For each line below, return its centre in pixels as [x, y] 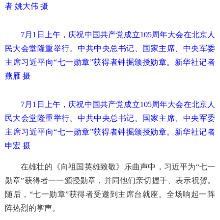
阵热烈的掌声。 [32, 208]
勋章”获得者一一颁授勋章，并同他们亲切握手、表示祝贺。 [110, 180]
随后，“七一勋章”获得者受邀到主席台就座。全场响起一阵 [110, 194]
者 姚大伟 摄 [27, 6]
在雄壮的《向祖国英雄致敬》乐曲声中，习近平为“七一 [118, 166]
